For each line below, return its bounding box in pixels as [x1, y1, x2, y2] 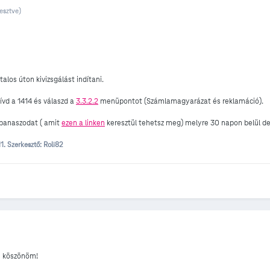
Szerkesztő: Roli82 [7, 140, 63, 149]
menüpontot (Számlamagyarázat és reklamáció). [98, 96, 263, 107]
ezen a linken [61, 118, 105, 128]
